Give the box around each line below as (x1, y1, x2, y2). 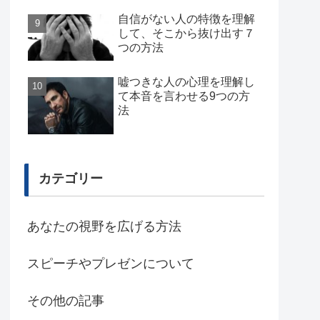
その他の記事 (27, 293, 104, 308)
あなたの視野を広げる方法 (27, 219, 181, 234)
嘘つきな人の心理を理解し (118, 76, 255, 89)
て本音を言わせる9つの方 (118, 90, 250, 103)
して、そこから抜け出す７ (118, 26, 255, 39)
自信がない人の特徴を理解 (118, 12, 255, 25)
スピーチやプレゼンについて (27, 256, 194, 271)
